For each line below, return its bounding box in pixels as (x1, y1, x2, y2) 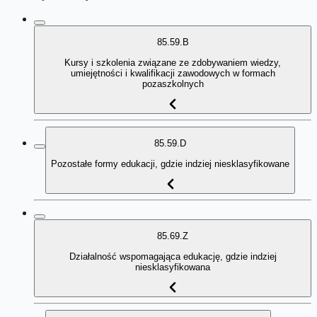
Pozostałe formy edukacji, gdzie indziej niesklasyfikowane (51, 158, 289, 169)
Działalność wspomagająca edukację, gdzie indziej (69, 250, 277, 262)
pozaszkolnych (142, 78, 204, 89)
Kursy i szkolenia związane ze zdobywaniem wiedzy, (64, 57, 281, 68)
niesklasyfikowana (135, 261, 210, 272)
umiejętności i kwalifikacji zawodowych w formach (70, 67, 275, 79)
